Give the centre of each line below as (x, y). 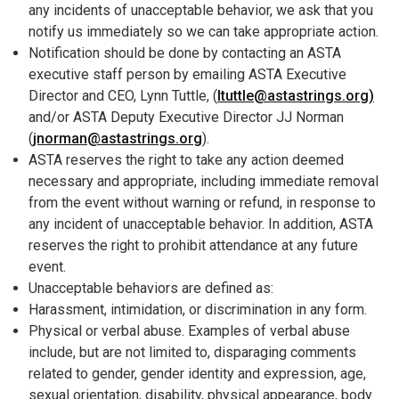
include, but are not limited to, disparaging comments (192, 352)
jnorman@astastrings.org (118, 138)
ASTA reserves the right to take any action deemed (186, 159)
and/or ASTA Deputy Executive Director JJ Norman (186, 117)
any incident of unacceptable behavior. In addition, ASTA (201, 224)
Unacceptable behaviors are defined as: (151, 288)
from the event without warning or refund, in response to (202, 202)
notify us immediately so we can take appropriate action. (204, 31)
